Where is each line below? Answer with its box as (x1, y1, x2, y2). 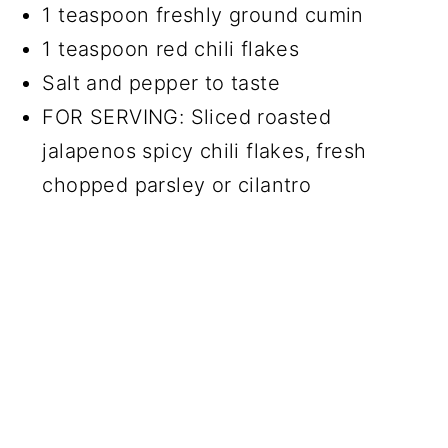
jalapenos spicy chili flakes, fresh (42, 138, 367, 163)
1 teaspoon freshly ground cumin (42, 2, 364, 27)
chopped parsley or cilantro (42, 172, 312, 197)
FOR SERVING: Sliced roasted (42, 104, 332, 129)
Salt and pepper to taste (42, 70, 280, 95)
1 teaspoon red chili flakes (42, 36, 300, 61)
